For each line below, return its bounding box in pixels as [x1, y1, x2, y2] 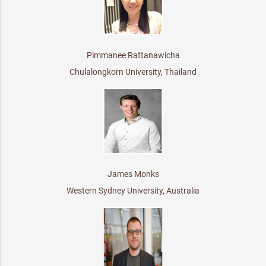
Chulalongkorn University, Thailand [69, 66, 197, 77]
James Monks [107, 169, 159, 179]
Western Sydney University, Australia [66, 185, 199, 195]
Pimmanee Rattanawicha [86, 50, 180, 60]
